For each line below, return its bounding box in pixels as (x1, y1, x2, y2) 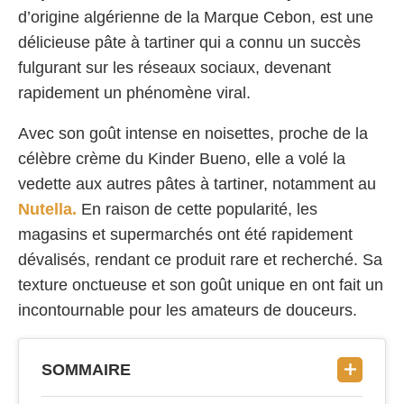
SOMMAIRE (41, 360, 131, 379)
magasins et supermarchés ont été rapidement (18, 225, 353, 243)
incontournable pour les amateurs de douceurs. (18, 300, 357, 319)
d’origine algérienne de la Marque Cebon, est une (18, 7, 373, 26)
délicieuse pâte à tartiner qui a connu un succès (18, 32, 361, 51)
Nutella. (18, 199, 77, 218)
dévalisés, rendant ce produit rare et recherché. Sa (18, 250, 382, 269)
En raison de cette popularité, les (77, 199, 317, 218)
